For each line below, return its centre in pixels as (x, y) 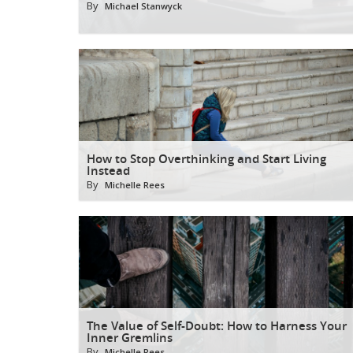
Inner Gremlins (130, 337)
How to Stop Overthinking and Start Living (206, 158)
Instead (108, 170)
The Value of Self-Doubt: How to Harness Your (217, 325)
